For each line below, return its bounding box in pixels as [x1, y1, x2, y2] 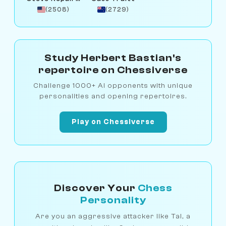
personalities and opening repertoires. [39, 91, 187, 100]
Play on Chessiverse [71, 118, 155, 127]
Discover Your [53, 182, 138, 194]
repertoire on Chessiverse [38, 64, 188, 76]
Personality [80, 194, 146, 206]
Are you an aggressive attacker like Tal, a [35, 211, 191, 220]
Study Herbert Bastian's [44, 51, 182, 64]
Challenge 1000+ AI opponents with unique [33, 81, 193, 90]
